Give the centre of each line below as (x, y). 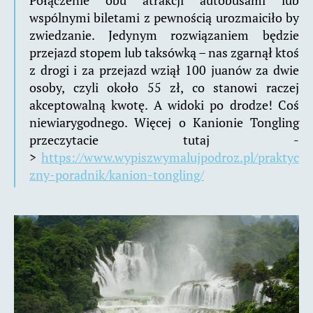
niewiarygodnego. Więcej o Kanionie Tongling (164, 123)
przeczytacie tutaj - (164, 140)
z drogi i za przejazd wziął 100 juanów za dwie (164, 70)
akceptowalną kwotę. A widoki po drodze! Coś (164, 105)
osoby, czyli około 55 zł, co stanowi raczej (164, 88)
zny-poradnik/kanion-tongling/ (117, 175)
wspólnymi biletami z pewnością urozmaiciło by (164, 18)
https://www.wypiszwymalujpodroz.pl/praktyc (170, 158)
